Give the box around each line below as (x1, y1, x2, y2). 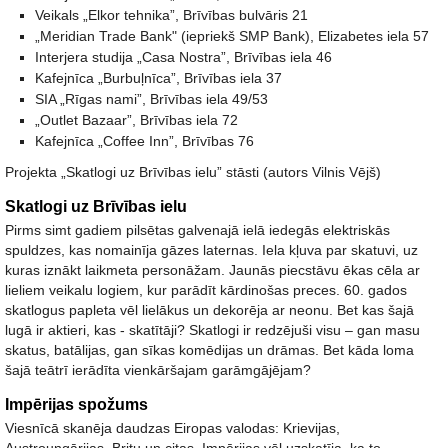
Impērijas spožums (5, 396, 148, 413)
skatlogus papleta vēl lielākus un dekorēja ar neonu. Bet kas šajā (5, 302, 414, 318)
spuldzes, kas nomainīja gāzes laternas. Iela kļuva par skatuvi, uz (5, 242, 418, 258)
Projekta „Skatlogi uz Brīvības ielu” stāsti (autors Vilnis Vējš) (5, 164, 381, 180)
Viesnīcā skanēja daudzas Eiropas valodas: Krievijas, (5, 420, 340, 436)
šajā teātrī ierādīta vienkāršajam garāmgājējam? (5, 362, 311, 378)
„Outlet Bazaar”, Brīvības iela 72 (35, 112, 238, 128)
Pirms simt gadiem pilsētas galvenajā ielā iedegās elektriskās (5, 222, 390, 238)
